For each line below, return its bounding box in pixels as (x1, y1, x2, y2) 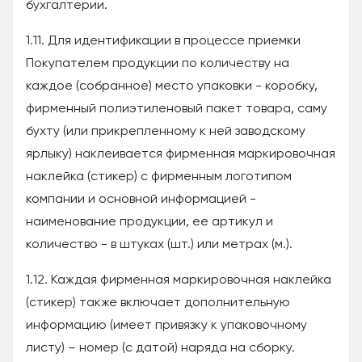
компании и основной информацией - (26, 193, 256, 206)
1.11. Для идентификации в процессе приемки (26, 35, 301, 48)
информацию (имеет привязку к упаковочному (26, 319, 307, 332)
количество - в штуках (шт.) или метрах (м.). (26, 238, 293, 251)
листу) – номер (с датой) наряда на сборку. (26, 342, 295, 355)
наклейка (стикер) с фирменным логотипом (26, 170, 292, 183)
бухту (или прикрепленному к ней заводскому (26, 125, 305, 138)
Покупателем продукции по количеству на (26, 57, 289, 70)
